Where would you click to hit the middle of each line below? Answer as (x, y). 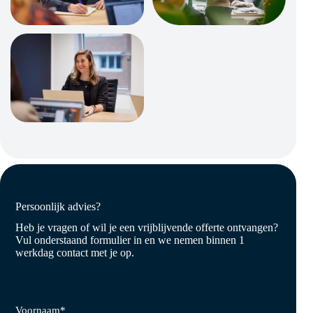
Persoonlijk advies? (58, 207)
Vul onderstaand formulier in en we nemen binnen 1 (130, 240)
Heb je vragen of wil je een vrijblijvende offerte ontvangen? (147, 228)
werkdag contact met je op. (75, 253)
